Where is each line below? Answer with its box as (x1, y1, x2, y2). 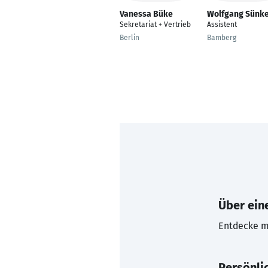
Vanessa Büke (120, 9, 173, 19)
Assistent (207, 20, 237, 29)
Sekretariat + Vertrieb (120, 20, 191, 29)
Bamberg (207, 33, 236, 42)
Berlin (120, 33, 139, 42)
